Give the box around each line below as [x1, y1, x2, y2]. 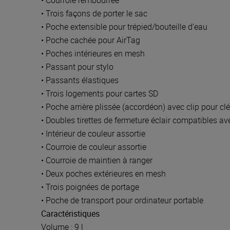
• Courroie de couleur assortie [41, 141, 146, 152]
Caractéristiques [41, 208, 100, 219]
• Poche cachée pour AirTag [41, 34, 140, 46]
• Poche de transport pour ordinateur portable [41, 195, 203, 206]
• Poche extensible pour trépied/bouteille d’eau [41, 21, 207, 32]
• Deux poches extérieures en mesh [41, 168, 166, 179]
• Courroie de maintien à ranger [41, 155, 152, 166]
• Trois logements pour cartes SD [41, 88, 158, 99]
